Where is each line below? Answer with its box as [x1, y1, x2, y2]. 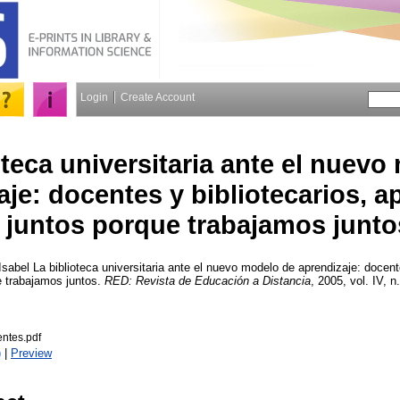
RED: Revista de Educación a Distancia [104, 273, 311, 287]
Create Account [121, 91, 195, 104]
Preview [11, 346, 52, 360]
